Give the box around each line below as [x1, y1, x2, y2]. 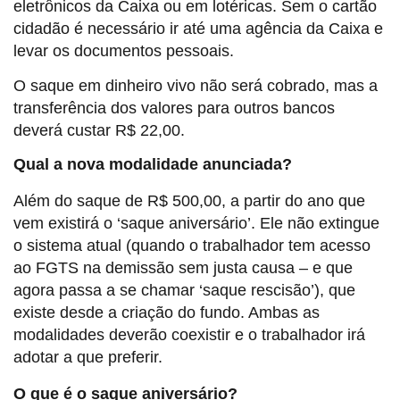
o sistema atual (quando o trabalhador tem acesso [13, 236, 371, 254]
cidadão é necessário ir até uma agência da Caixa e [13, 20, 383, 38]
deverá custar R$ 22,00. [13, 121, 185, 139]
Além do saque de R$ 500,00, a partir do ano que [13, 191, 365, 210]
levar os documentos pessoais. [13, 42, 234, 61]
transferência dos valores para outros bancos [13, 98, 335, 117]
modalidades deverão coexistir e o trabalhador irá [13, 325, 365, 344]
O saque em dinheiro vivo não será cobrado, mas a [13, 76, 378, 95]
